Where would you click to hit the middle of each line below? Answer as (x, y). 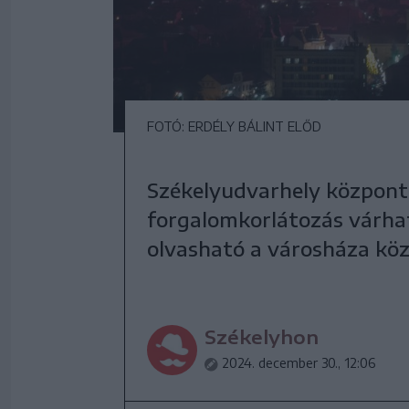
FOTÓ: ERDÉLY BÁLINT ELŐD (234, 126)
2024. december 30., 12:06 (299, 363)
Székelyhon (262, 336)
